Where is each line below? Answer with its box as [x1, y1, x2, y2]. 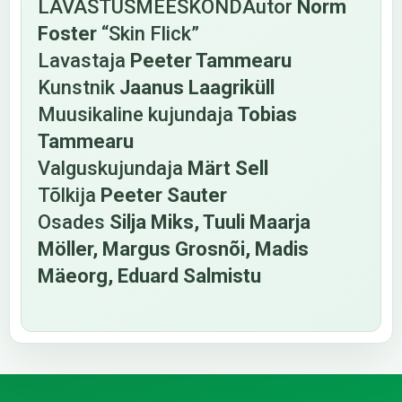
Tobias [238, 103, 297, 126]
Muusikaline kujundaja [38, 103, 238, 126]
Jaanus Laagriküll [115, 76, 275, 99]
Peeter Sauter [100, 184, 227, 206]
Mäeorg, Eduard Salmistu [38, 265, 261, 287]
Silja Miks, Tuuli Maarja [109, 211, 310, 233]
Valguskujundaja [38, 157, 188, 179]
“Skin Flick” [97, 22, 199, 45]
